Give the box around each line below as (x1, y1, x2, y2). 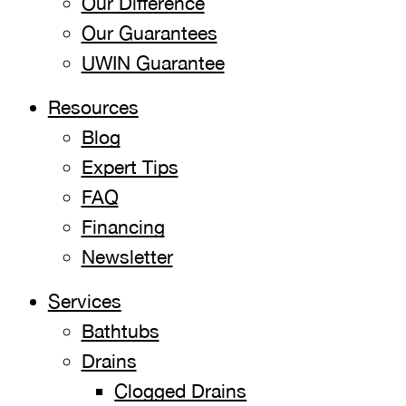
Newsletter (81, 246, 173, 267)
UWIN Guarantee (81, 52, 225, 73)
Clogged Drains (114, 380, 247, 401)
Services (47, 290, 121, 312)
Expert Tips (81, 156, 179, 178)
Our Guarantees (81, 22, 217, 43)
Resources (47, 96, 139, 118)
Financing (81, 216, 165, 237)
